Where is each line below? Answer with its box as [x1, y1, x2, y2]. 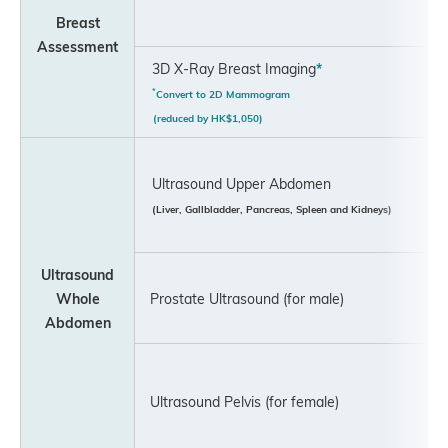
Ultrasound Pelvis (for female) [136, 392, 339, 410]
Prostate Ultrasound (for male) [136, 289, 344, 307]
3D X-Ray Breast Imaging [152, 59, 316, 77]
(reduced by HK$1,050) [153, 111, 263, 125]
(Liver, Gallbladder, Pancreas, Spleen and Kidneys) [152, 202, 402, 216]
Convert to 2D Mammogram [156, 87, 290, 101]
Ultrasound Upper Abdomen [152, 174, 331, 192]
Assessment [37, 37, 118, 55]
